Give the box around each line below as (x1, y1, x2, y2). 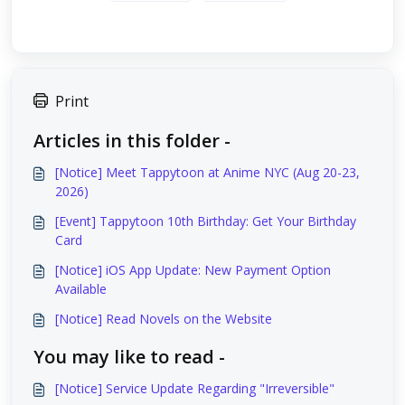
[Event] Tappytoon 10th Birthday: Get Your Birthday (55, 212, 356, 230)
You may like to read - (33, 344, 225, 369)
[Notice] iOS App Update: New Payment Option (55, 261, 331, 278)
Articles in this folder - (33, 128, 231, 153)
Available (55, 280, 107, 297)
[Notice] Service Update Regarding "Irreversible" (55, 380, 334, 397)
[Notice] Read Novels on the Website (55, 310, 272, 327)
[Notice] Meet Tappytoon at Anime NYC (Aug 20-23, (55, 164, 360, 181)
